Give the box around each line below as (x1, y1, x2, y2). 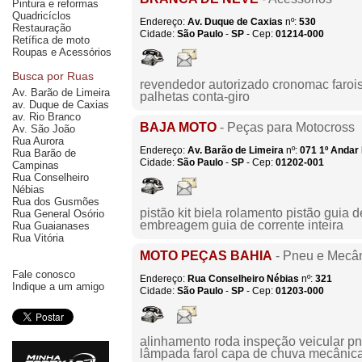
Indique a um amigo (12, 280, 104, 293)
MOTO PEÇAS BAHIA (140, 249, 272, 263)
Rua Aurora (12, 135, 64, 147)
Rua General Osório (12, 208, 104, 220)
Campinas (12, 159, 59, 171)
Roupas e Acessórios (12, 46, 112, 58)
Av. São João (12, 123, 75, 135)
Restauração (12, 22, 71, 34)
